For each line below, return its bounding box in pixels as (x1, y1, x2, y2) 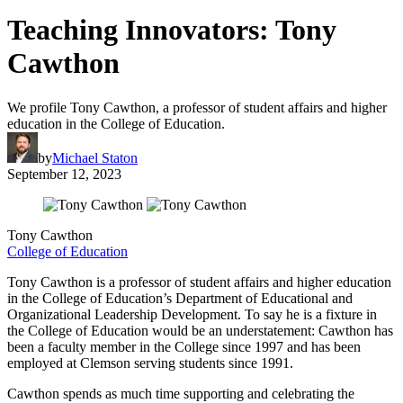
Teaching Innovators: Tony (7, 13, 336, 47)
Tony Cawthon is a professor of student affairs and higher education (7, 273, 391, 290)
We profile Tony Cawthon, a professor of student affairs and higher (7, 99, 387, 115)
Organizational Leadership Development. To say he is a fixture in (7, 306, 377, 322)
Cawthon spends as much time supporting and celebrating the (7, 385, 354, 401)
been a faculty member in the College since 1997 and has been (7, 338, 361, 354)
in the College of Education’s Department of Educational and (7, 290, 353, 306)
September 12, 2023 (7, 166, 121, 182)
